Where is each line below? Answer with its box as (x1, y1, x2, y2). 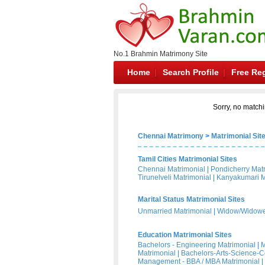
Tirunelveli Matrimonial (138, 173, 211, 182)
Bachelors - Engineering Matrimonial (138, 241, 256, 249)
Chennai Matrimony (138, 132, 203, 140)
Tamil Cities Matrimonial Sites (138, 155, 237, 163)
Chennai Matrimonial (138, 165, 205, 173)
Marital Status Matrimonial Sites (138, 195, 245, 203)
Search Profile (163, 67, 219, 77)
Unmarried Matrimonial (138, 207, 212, 215)
